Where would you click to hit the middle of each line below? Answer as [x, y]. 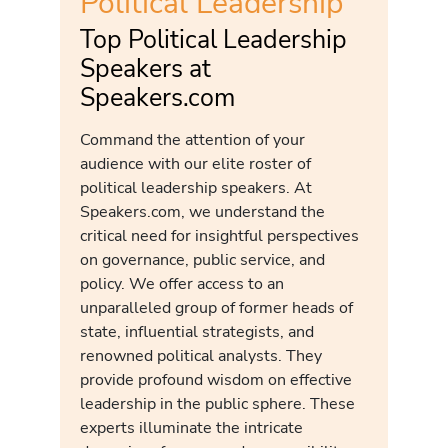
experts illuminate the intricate [191, 428]
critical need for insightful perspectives [219, 236]
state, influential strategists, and [197, 332]
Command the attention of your [192, 140]
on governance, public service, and [202, 260]
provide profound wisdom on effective [216, 380]
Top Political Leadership [213, 40]
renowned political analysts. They [201, 356]
